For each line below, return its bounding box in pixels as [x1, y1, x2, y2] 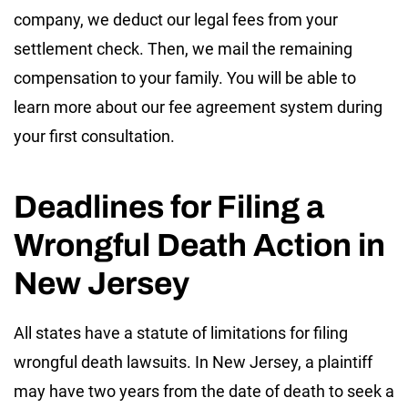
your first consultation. [14, 126, 175, 146]
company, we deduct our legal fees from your [14, 9, 338, 29]
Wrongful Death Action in [14, 227, 385, 262]
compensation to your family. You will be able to [14, 67, 356, 87]
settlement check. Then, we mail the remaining [14, 38, 352, 58]
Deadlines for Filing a [14, 189, 324, 224]
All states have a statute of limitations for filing [14, 322, 348, 342]
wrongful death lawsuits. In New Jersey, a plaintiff [14, 352, 372, 372]
